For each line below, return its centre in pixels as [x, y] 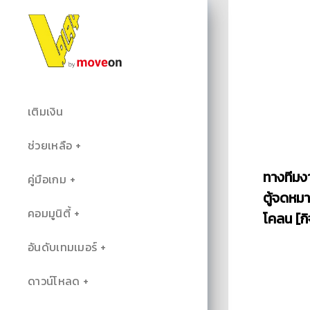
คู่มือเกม [47, 179]
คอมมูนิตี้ [49, 213]
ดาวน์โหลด [54, 281]
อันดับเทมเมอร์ [63, 247]
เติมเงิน [45, 111]
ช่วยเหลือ [50, 145]
